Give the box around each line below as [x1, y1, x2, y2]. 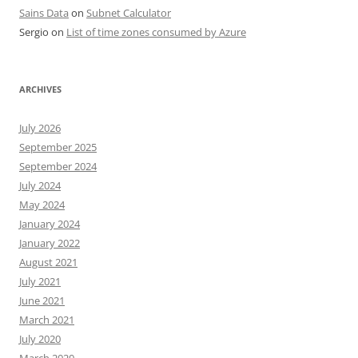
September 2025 [19, 140, 97, 154]
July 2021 [19, 274, 61, 288]
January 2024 [19, 217, 80, 231]
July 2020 [19, 332, 61, 346]
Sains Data [19, 6, 69, 20]
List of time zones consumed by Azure [66, 25, 246, 39]
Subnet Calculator [86, 6, 171, 20]
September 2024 [19, 159, 97, 173]
